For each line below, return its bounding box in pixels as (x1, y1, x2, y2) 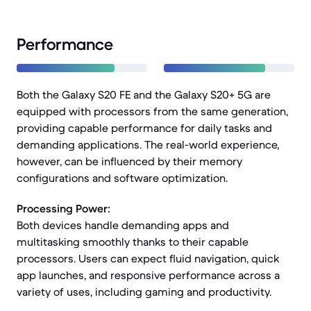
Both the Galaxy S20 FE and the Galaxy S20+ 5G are (17, 87, 271, 101)
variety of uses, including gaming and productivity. (17, 285, 271, 299)
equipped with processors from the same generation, (17, 104, 288, 118)
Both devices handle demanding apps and (17, 218, 229, 232)
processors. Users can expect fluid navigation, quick (17, 251, 279, 265)
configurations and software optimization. (17, 171, 228, 185)
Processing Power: (17, 201, 110, 215)
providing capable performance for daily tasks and (17, 121, 272, 135)
